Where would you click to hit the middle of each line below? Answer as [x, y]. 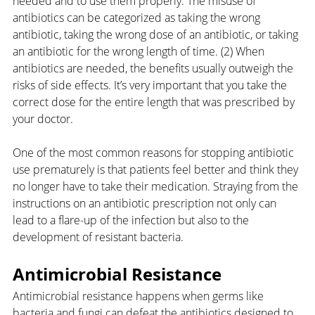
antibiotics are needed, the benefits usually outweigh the [154, 69]
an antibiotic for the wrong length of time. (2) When [140, 52]
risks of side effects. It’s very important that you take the [151, 85]
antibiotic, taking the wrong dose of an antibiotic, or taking [157, 35]
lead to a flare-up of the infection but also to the [132, 220]
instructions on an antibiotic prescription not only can [146, 204]
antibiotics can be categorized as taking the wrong [138, 18]
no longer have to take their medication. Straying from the [157, 187]
